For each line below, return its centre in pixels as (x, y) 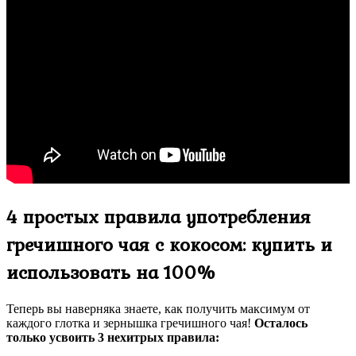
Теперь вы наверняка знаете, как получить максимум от (158, 308)
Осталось (281, 323)
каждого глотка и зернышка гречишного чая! (130, 323)
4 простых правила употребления (159, 216)
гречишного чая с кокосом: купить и (169, 244)
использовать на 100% (112, 272)
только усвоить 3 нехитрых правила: (113, 337)
